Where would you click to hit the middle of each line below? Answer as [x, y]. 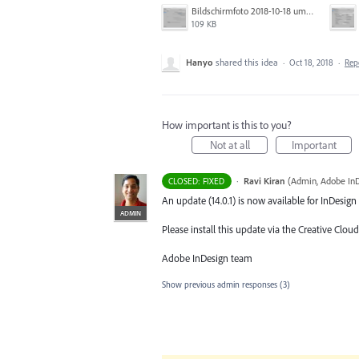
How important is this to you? [227, 125]
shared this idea [248, 62]
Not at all [230, 145]
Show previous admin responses [221, 284]
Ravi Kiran [264, 181]
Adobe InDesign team [207, 258]
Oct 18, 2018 [311, 63]
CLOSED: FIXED [197, 181]
